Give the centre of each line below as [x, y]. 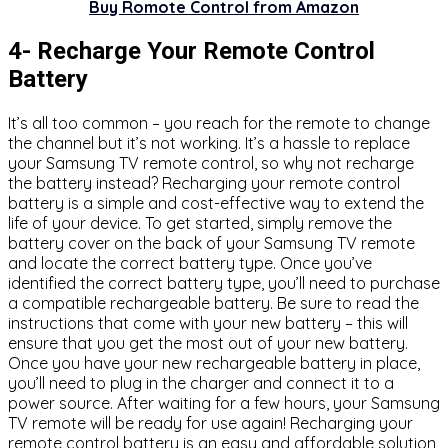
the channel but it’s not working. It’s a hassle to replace [209, 142]
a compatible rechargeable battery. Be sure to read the [213, 302]
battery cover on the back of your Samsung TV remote [211, 242]
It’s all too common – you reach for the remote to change [219, 122]
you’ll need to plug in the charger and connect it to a [201, 382]
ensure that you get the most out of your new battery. [208, 342]
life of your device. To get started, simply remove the [200, 222]
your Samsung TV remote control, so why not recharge [211, 162]
